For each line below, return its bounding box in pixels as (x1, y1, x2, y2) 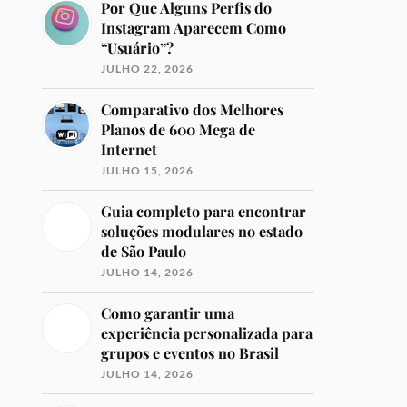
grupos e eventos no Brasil (101, 343, 280, 362)
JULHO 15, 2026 (101, 164, 194, 177)
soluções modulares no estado (101, 222, 303, 241)
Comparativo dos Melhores (101, 100, 284, 119)
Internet (101, 140, 158, 159)
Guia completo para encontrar (101, 202, 307, 221)
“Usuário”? (101, 38, 174, 57)
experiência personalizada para (101, 323, 313, 342)
